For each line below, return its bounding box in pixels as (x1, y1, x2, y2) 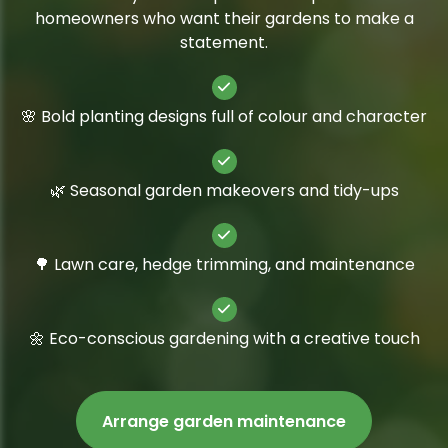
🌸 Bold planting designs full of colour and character (21, 104, 427, 128)
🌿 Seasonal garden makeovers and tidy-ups (49, 178, 399, 202)
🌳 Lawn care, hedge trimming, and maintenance (33, 252, 415, 276)
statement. (180, 30, 268, 54)
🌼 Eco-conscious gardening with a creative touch (28, 326, 420, 350)
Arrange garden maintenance (102, 409, 346, 433)
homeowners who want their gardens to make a (34, 6, 414, 30)
